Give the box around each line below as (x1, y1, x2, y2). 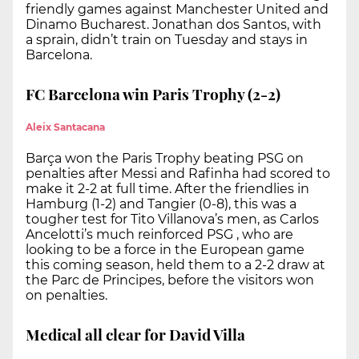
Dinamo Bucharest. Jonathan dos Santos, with (26, 17, 321, 33)
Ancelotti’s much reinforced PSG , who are (26, 227, 293, 243)
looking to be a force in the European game (26, 242, 305, 258)
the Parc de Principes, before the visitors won (26, 272, 314, 288)
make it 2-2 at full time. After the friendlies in (26, 181, 309, 197)
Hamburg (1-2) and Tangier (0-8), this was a (26, 196, 296, 212)
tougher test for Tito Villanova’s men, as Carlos (26, 212, 319, 228)
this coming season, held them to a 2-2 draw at (26, 257, 325, 273)
